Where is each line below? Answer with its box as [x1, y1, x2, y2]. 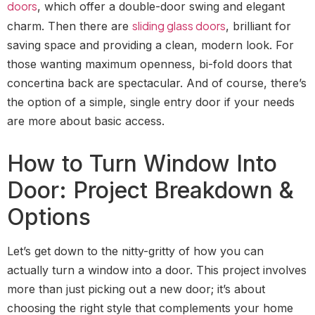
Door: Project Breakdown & [7, 176, 294, 204]
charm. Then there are [7, 18, 132, 33]
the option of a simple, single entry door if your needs [7, 94, 295, 109]
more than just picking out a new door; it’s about [7, 281, 265, 296]
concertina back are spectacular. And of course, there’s [7, 75, 307, 90]
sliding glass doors [132, 18, 226, 33]
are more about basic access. [7, 113, 165, 128]
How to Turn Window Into [7, 149, 277, 177]
